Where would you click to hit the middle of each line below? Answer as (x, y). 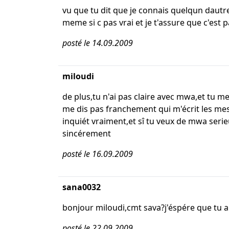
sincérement (87, 133)
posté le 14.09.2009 (98, 43)
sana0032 (82, 187)
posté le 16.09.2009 (98, 154)
